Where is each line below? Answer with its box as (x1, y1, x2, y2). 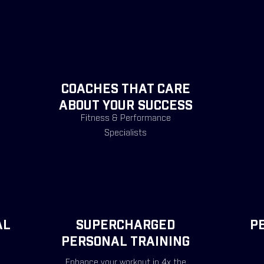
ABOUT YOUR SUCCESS (58, 100, 193, 113)
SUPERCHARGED (76, 219, 175, 232)
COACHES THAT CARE (61, 83, 190, 96)
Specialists (104, 129, 147, 137)
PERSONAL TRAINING (61, 236, 190, 249)
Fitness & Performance (80, 114, 171, 123)
